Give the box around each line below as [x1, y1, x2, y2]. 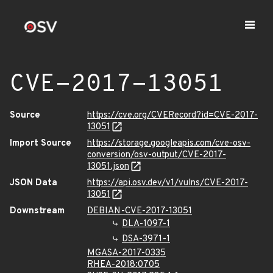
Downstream [10, 205, 65, 217]
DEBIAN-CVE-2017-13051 [87, 205, 192, 217]
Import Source [10, 138, 71, 149]
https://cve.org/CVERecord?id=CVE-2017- [87, 110, 258, 121]
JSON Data [10, 177, 57, 189]
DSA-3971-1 [122, 233, 170, 245]
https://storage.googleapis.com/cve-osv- [87, 138, 250, 149]
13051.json [87, 161, 129, 172]
